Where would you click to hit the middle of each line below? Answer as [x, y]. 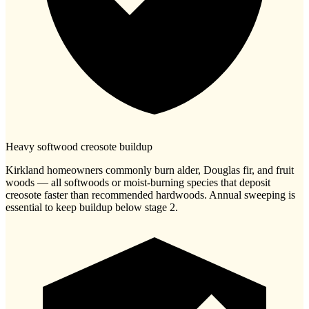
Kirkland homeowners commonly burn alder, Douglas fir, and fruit [150, 170]
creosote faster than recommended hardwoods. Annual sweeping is [150, 195]
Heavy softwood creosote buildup [79, 147]
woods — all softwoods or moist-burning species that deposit [138, 183]
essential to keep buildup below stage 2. [92, 208]
